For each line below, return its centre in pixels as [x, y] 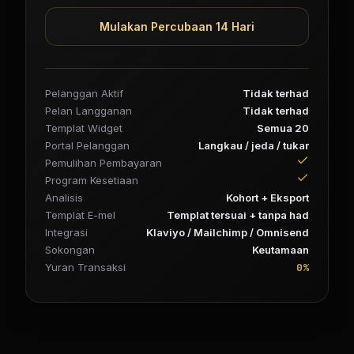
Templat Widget [84, 128]
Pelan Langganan [88, 110]
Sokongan [70, 249]
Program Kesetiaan [92, 180]
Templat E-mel [80, 215]
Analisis [64, 197]
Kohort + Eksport [267, 197]
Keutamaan [281, 249]
